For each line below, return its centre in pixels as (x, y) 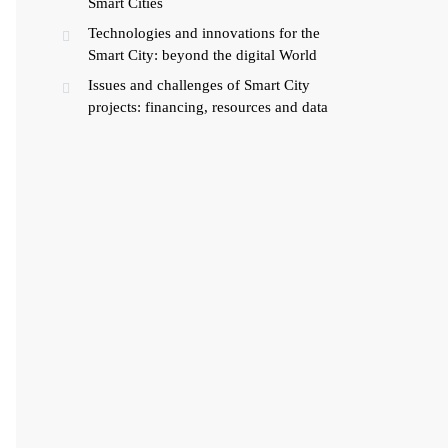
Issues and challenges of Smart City (199, 85)
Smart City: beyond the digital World (202, 55)
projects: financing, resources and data (208, 107)
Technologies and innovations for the (204, 33)
